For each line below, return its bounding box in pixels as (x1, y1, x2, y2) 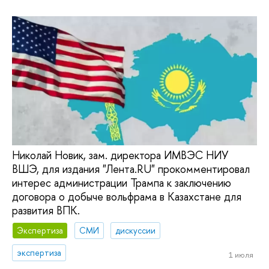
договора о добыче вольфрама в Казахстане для (12, 189, 241, 204)
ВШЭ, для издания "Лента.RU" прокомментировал (12, 161, 250, 177)
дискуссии (115, 225, 156, 237)
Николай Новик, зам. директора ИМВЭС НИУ (12, 147, 228, 163)
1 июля (228, 249, 253, 260)
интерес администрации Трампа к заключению (12, 175, 231, 190)
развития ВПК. (12, 202, 80, 218)
